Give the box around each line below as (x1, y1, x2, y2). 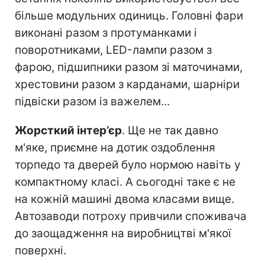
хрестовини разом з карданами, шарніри (15, 77, 240, 91)
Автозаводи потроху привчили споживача (15, 209, 247, 223)
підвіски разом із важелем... (15, 94, 170, 108)
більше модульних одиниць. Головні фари (15, 8, 243, 22)
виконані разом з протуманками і (15, 25, 197, 40)
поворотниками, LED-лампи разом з (15, 43, 212, 57)
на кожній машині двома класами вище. (15, 192, 234, 206)
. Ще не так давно (122, 123, 218, 137)
